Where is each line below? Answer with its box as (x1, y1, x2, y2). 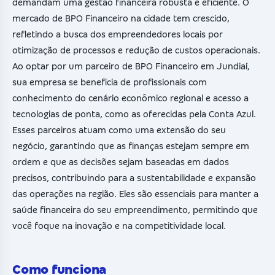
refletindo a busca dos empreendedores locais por (12, 29, 223, 40)
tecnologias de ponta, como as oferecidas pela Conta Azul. (12, 109, 256, 120)
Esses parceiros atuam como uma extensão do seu (12, 125, 226, 136)
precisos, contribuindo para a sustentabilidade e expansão (12, 173, 256, 184)
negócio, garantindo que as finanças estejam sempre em (12, 141, 249, 152)
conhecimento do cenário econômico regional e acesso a (12, 93, 249, 104)
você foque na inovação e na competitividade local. (12, 221, 226, 231)
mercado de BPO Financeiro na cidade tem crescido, (12, 14, 230, 24)
